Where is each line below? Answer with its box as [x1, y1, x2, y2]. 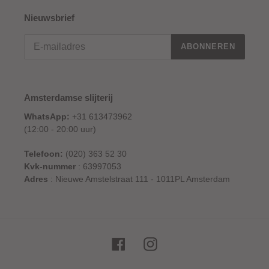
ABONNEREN [180, 42, 235, 52]
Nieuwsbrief [24, 13, 74, 23]
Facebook [125, 237, 164, 248]
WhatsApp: [24, 112, 70, 122]
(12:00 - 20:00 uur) [24, 124, 96, 134]
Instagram [157, 237, 196, 248]
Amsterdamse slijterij [24, 92, 113, 103]
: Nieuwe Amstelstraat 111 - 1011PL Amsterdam [48, 174, 230, 184]
